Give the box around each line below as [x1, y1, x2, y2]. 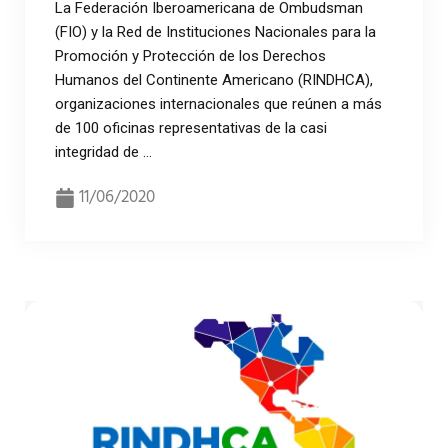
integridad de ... [55, 143, 152, 162]
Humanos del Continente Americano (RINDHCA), [55, 71, 373, 90]
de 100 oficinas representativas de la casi [55, 119, 327, 138]
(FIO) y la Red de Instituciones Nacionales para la [55, 23, 376, 42]
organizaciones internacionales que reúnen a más [55, 95, 382, 114]
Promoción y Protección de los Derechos [55, 47, 326, 66]
